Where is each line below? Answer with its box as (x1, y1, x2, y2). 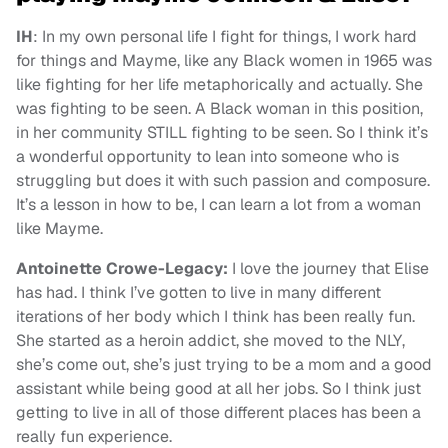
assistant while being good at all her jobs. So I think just (16, 378, 421, 400)
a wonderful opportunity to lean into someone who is (16, 146, 399, 168)
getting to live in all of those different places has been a (16, 402, 421, 424)
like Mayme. (16, 218, 103, 240)
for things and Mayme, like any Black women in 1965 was (16, 50, 432, 72)
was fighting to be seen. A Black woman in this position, (16, 98, 423, 120)
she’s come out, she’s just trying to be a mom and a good (16, 354, 432, 376)
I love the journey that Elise (232, 258, 429, 280)
